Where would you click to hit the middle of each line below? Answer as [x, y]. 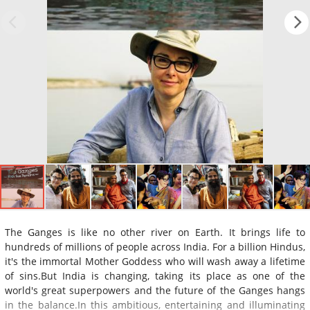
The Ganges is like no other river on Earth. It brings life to [155, 232]
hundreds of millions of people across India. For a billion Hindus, [155, 246]
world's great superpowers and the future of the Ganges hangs [155, 290]
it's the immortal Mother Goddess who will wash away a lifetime [155, 261]
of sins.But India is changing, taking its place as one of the [155, 275]
